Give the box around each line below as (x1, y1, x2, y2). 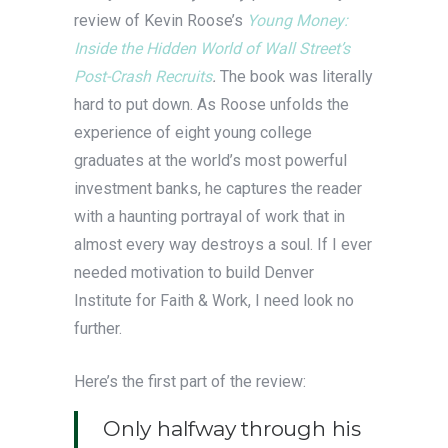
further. (74, 318, 126, 338)
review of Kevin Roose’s (74, 10, 247, 30)
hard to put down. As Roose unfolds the (74, 94, 349, 114)
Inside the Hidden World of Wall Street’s (74, 38, 350, 58)
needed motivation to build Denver (74, 262, 314, 282)
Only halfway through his (103, 415, 361, 441)
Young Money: (247, 10, 348, 30)
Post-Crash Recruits (74, 66, 212, 86)
